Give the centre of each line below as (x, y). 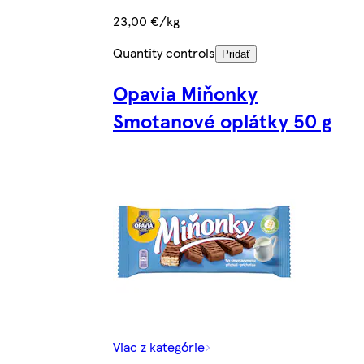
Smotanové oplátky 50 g (222, 120)
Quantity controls (164, 52)
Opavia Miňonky (185, 92)
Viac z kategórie (159, 346)
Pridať (236, 54)
